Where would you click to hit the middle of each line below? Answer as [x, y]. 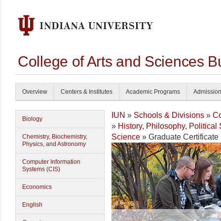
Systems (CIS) [41, 169]
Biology [32, 119]
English [32, 205]
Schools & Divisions [169, 115]
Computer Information [51, 162]
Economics [37, 187]
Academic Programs [153, 92]
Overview [35, 92]
